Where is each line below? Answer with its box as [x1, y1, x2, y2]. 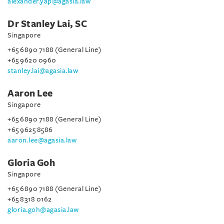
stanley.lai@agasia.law [7, 67, 78, 74]
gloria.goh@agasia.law [7, 206, 79, 213]
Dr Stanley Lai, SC [7, 19, 87, 29]
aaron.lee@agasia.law [7, 136, 76, 144]
